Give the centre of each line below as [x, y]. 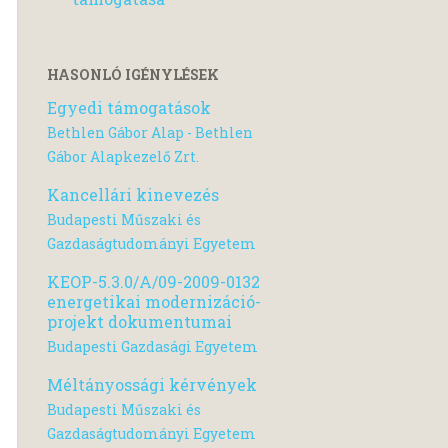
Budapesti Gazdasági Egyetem [152, 347]
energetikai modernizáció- [154, 302]
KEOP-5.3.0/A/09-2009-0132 [153, 282]
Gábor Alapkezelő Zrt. [123, 156]
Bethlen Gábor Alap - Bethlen [150, 132]
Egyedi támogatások [129, 107]
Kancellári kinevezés [133, 194]
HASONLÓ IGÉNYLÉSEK [133, 74]
